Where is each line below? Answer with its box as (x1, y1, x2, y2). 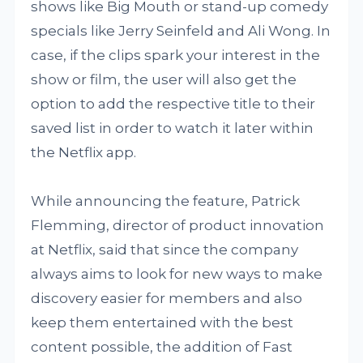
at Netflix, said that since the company (31, 241, 299, 258)
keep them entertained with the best (31, 314, 294, 331)
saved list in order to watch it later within (31, 120, 314, 136)
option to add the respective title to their (31, 96, 316, 112)
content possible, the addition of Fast (31, 339, 293, 355)
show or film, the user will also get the (31, 71, 297, 88)
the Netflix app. (31, 144, 137, 160)
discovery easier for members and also (31, 290, 303, 306)
